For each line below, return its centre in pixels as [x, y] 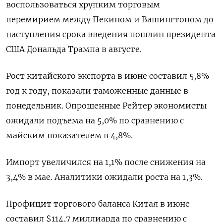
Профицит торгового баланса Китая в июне [98, 204]
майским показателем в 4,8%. [69, 135]
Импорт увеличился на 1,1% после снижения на [106, 162]
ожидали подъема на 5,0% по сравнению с [95, 120]
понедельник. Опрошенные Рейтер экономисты [106, 106]
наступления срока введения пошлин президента [111, 34]
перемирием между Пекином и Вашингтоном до [110, 19]
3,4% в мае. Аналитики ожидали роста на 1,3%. [104, 177]
